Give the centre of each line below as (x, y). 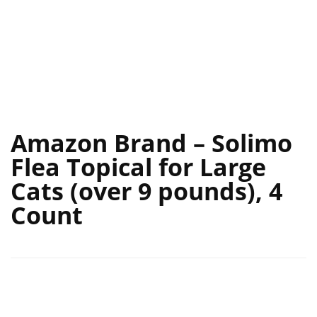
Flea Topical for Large (138, 167)
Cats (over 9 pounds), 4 (146, 191)
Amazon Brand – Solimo (151, 143)
